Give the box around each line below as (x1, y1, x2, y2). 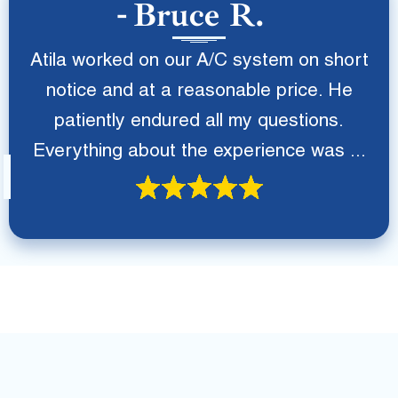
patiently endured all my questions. (54, 113, 344, 131)
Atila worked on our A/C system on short (29, 52, 369, 71)
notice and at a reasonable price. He (45, 83, 353, 101)
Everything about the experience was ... (32, 143, 366, 162)
